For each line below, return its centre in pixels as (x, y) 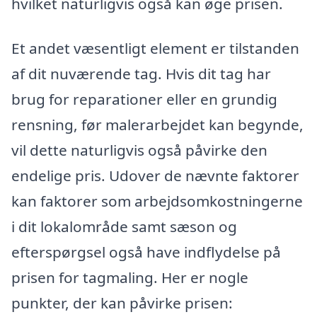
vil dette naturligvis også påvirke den (139, 150)
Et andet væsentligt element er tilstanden (155, 48)
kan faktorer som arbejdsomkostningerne (157, 201)
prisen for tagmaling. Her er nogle (130, 278)
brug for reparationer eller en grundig (144, 99)
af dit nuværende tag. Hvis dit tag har (141, 74)
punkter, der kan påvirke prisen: (122, 303)
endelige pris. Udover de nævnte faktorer (155, 176)
